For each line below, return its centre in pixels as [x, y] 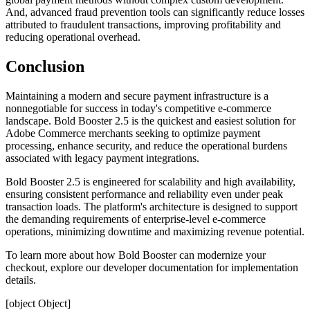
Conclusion [45, 66]
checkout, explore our [54, 267]
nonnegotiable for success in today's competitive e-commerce [138, 108]
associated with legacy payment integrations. [102, 158]
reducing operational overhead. [73, 37]
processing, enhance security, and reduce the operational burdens [146, 145]
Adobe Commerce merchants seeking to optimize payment [133, 133]
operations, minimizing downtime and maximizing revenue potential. [155, 231]
